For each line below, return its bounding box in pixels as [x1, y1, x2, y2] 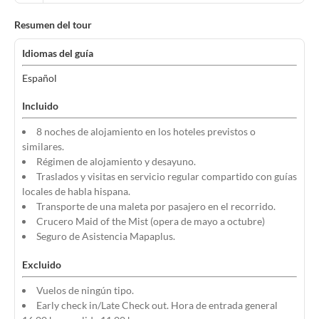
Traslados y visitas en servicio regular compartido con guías [36, 170, 297, 182]
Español [22, 72, 57, 84]
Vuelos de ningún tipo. [36, 284, 134, 296]
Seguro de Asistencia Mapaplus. [36, 230, 175, 242]
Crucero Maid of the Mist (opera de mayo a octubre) [36, 215, 265, 227]
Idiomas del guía [22, 47, 93, 59]
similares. [22, 140, 64, 152]
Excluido [22, 258, 61, 271]
